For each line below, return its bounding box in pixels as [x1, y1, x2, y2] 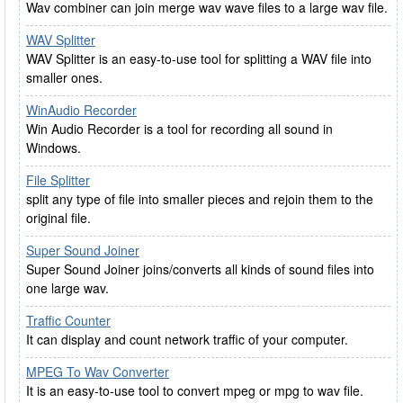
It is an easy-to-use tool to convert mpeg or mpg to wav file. [26, 381, 363, 399]
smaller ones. [26, 68, 103, 86]
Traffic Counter [26, 311, 111, 329]
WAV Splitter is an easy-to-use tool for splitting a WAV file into [26, 49, 372, 67]
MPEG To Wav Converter [26, 363, 169, 381]
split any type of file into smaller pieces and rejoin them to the [26, 190, 373, 208]
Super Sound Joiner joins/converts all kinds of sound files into [26, 260, 374, 278]
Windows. [26, 139, 81, 157]
